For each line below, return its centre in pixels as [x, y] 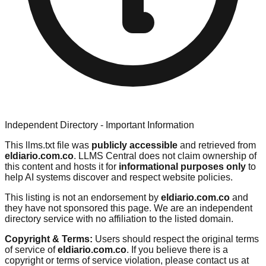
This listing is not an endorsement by [83, 197]
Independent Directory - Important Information [99, 125]
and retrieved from [217, 145]
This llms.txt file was [48, 145]
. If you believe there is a [177, 249]
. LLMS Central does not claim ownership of [165, 156]
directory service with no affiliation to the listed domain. [119, 218]
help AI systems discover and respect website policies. [119, 177]
